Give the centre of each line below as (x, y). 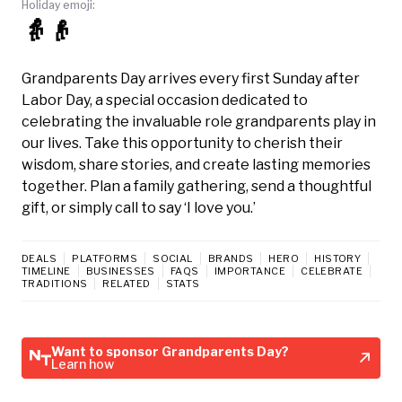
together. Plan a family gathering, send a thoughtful (197, 186)
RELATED (127, 283)
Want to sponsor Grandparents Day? (170, 351)
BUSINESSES (120, 271)
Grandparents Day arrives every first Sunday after (191, 78)
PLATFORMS (105, 258)
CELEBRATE (332, 271)
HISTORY (338, 258)
